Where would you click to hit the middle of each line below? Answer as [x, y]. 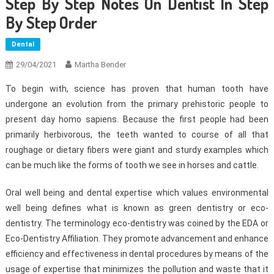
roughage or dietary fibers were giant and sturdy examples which [137, 150]
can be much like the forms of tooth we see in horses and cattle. [132, 165]
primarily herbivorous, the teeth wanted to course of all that [137, 135]
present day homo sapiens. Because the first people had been [137, 120]
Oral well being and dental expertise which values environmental [137, 193]
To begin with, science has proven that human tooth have [137, 89]
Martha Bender [100, 65]
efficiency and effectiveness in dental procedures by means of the [137, 254]
